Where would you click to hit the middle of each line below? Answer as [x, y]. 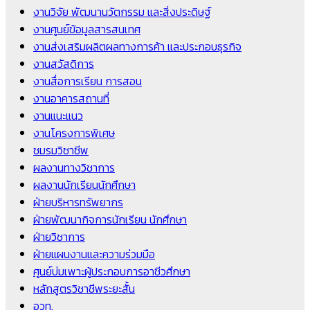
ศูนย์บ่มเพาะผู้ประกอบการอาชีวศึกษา [112, 272]
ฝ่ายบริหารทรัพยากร [78, 202]
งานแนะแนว [58, 116]
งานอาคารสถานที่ [71, 99]
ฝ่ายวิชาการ [59, 237]
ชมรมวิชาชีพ [61, 151]
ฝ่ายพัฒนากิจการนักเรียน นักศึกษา [110, 220]
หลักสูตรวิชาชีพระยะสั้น [84, 289]
